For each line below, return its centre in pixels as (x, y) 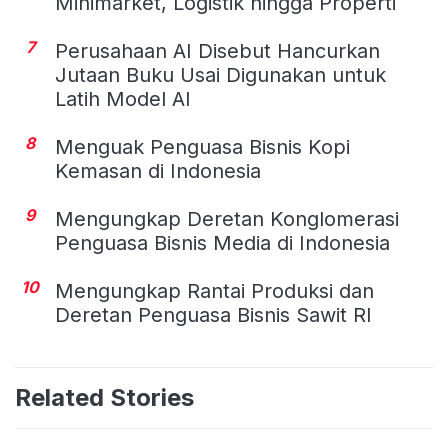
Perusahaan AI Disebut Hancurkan (217, 50)
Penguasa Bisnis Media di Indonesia (222, 242)
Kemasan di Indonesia (158, 170)
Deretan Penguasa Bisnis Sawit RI (213, 314)
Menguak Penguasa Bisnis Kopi (202, 146)
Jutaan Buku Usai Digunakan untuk (220, 74)
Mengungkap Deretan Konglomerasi (227, 218)
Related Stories (104, 397)
